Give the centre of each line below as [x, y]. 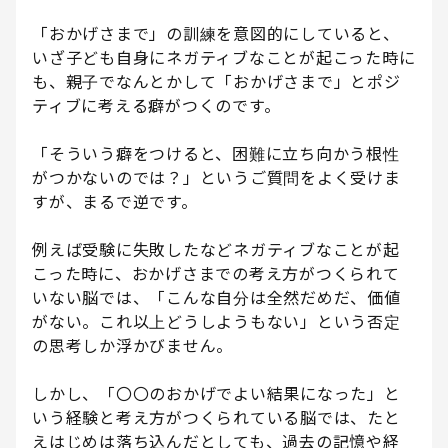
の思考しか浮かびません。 [132, 346]
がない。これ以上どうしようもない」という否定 [216, 322]
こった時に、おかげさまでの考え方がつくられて [216, 274]
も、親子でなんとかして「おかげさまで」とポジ [216, 82]
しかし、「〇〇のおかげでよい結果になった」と [216, 394]
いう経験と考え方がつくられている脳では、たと [216, 418]
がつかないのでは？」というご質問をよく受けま [216, 178]
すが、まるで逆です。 [115, 202]
